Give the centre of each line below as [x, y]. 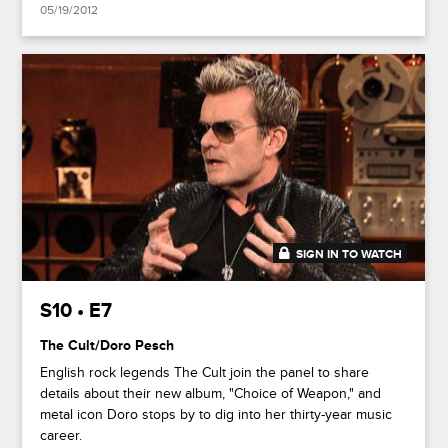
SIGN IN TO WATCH [349, 254]
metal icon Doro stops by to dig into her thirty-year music [216, 414]
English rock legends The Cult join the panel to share [205, 372]
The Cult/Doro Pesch [107, 345]
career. [61, 435]
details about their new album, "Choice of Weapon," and [211, 393]
